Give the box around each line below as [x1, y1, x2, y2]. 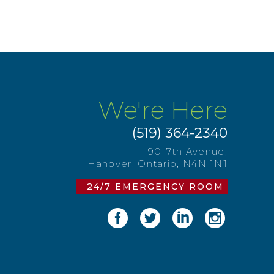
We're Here [98, 95, 228, 125]
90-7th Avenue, [147, 146, 228, 157]
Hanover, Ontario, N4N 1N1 [87, 158, 228, 169]
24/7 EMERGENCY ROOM [87, 181, 224, 192]
